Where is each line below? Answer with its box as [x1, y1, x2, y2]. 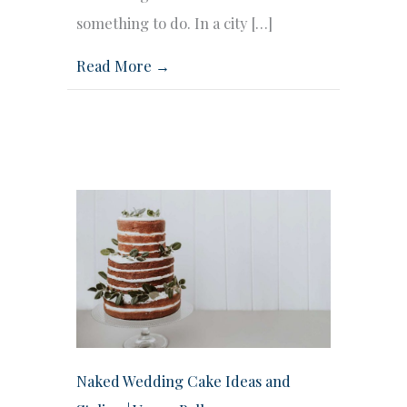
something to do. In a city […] [76, 12, 273, 33]
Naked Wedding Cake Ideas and [76, 371, 291, 392]
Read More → [76, 55, 170, 75]
